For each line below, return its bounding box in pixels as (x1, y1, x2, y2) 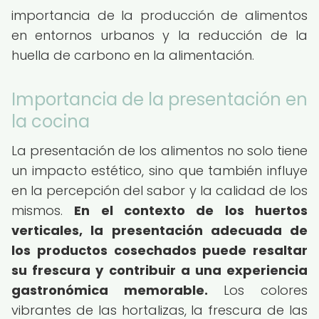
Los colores (207, 281, 308, 299)
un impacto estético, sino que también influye (11, 162, 308, 179)
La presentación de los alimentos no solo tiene (11, 142, 308, 159)
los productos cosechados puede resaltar (11, 241, 308, 259)
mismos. (11, 202, 75, 219)
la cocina (11, 110, 90, 133)
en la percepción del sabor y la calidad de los (11, 182, 308, 199)
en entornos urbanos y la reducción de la (11, 26, 308, 44)
